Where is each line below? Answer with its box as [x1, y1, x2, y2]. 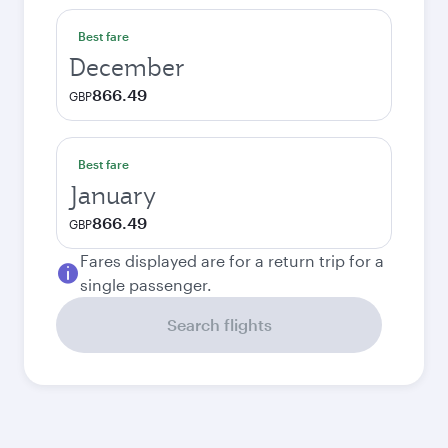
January [69, 179, 156, 211]
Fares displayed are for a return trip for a [80, 251, 384, 270]
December [69, 51, 185, 83]
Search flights [166, 315, 272, 334]
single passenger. [80, 275, 212, 294]
